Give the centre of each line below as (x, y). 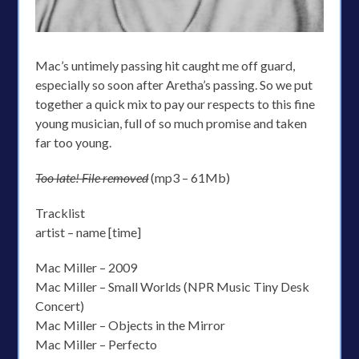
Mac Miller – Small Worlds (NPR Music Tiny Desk (173, 286)
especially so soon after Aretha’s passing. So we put (174, 84)
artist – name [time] (89, 232)
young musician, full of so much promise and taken (171, 123)
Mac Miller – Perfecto (97, 344)
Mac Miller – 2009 (87, 267)
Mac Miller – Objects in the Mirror (131, 325)
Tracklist (61, 212)
